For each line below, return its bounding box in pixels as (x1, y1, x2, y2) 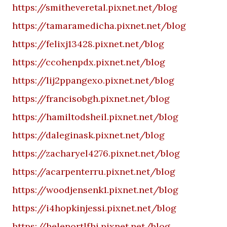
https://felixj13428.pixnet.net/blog (12, 38, 164, 50)
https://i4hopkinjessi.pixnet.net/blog (12, 202, 176, 214)
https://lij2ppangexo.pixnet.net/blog (12, 74, 174, 86)
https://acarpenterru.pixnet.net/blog (12, 166, 175, 177)
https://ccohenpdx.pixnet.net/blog (12, 56, 165, 68)
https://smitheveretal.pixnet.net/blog (12, 2, 177, 13)
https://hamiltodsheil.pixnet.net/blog (12, 111, 178, 123)
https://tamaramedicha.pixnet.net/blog (12, 20, 186, 31)
